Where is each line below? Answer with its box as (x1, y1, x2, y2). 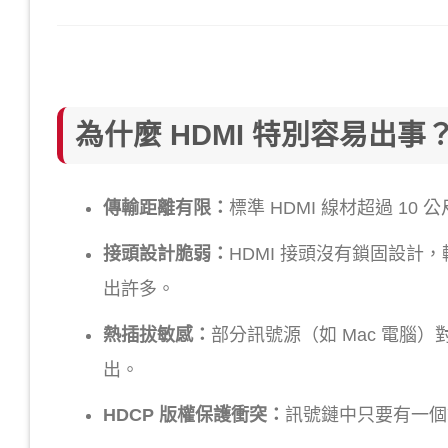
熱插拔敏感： (102, 324, 211, 345)
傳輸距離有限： (102, 198, 229, 219)
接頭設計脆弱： (102, 243, 229, 264)
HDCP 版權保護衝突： (102, 405, 285, 426)
